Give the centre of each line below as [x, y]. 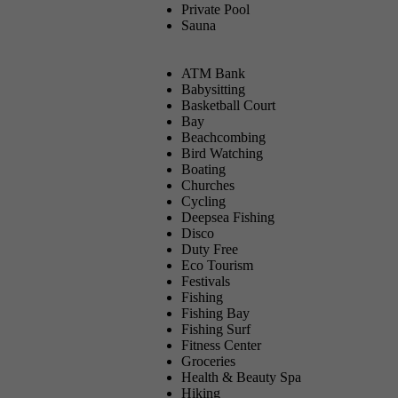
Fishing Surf [216, 329]
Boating [203, 169]
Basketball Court [228, 105]
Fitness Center [221, 345]
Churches [208, 185]
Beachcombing [223, 137]
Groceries [208, 361]
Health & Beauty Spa [241, 377]
